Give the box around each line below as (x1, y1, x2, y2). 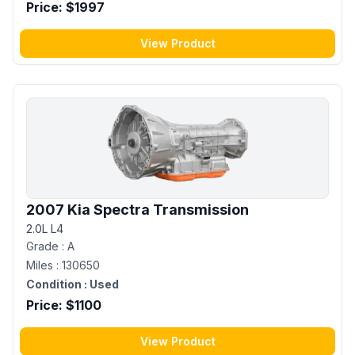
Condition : (26, 277, 87, 291)
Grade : (26, 239, 67, 253)
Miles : (26, 258, 62, 272)
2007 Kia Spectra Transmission (26, 200, 249, 218)
